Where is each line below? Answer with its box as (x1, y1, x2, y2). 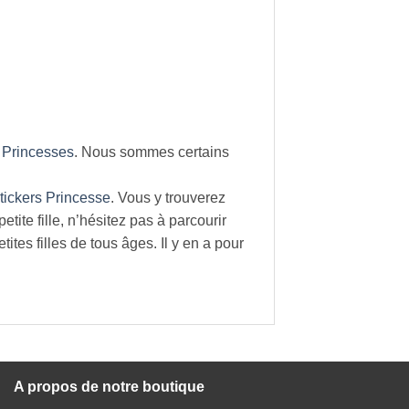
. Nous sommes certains (74, 144, 229, 161)
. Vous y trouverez (110, 190, 225, 206)
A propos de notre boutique (14, 379, 204, 395)
